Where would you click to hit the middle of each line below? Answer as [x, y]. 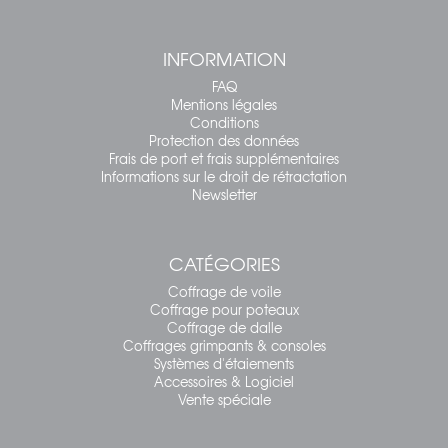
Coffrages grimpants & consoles [224, 345]
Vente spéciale [224, 399]
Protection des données [224, 140]
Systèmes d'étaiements [224, 363]
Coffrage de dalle [224, 327]
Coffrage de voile [224, 291]
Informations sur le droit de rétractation [224, 176]
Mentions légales [224, 104]
